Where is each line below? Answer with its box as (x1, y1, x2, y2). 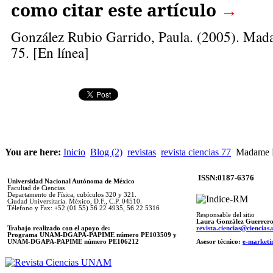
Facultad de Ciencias (7, 184, 65, 191)
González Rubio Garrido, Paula (11, 26, 190, 46)
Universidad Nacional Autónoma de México (7, 177, 135, 185)
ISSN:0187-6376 (198, 172, 254, 182)
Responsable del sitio (196, 211, 255, 218)
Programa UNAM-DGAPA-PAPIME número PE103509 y (7, 231, 177, 238)
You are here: (5, 146, 63, 157)
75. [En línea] (11, 42, 89, 62)
